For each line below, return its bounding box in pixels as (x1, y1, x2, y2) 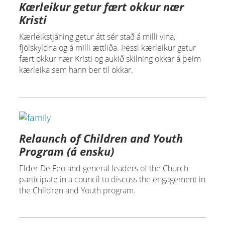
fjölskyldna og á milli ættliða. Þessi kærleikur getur (19, 42, 196, 53)
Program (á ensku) (19, 143, 114, 159)
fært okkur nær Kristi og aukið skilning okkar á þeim (19, 53, 201, 64)
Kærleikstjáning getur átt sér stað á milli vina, (19, 31, 175, 42)
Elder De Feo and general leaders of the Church (19, 162, 188, 174)
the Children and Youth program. (19, 184, 136, 196)
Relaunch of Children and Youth (19, 130, 183, 146)
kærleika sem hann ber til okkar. (19, 64, 133, 75)
